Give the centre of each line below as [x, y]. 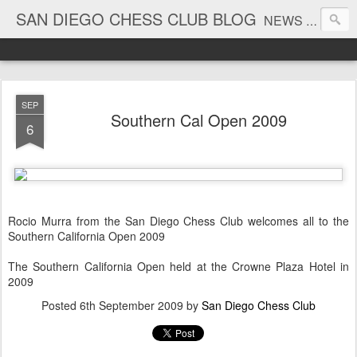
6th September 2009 [131, 305]
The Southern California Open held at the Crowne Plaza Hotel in [178, 266]
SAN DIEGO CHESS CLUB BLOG [136, 19]
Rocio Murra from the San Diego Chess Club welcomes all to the [178, 221]
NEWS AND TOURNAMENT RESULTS [285, 20]
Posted [61, 305]
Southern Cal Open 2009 [198, 120]
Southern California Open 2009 [86, 236]
